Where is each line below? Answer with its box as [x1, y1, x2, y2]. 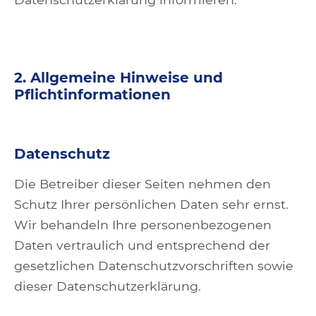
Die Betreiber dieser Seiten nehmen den [14, 176, 271, 191]
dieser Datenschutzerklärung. [14, 279, 201, 293]
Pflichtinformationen [14, 86, 171, 103]
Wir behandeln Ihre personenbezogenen [14, 217, 272, 232]
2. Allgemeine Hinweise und [14, 69, 223, 86]
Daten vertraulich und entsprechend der [14, 238, 270, 253]
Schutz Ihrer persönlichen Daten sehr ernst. [14, 197, 288, 212]
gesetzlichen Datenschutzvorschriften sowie [14, 258, 293, 273]
